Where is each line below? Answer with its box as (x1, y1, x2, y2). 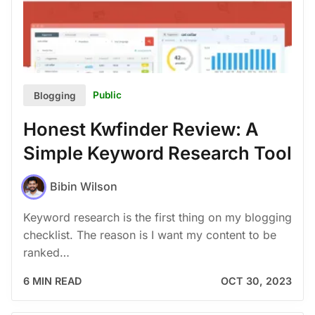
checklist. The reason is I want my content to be (23, 227, 276, 242)
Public (93, 89, 122, 101)
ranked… (23, 245, 70, 259)
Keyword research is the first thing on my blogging (23, 210, 292, 224)
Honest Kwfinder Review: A (23, 118, 259, 141)
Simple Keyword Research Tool (23, 142, 292, 165)
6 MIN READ (23, 274, 82, 287)
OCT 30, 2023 (221, 274, 292, 287)
